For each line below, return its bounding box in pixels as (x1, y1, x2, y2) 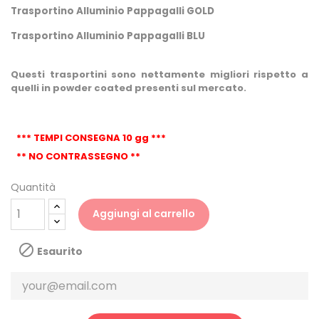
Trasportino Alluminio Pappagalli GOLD (11, 4, 214, 19)
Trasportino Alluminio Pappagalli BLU (11, 29, 205, 43)
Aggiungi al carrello (93, 206, 195, 221)
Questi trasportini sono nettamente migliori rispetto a (11, 68, 308, 82)
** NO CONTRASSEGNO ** (16, 149, 140, 163)
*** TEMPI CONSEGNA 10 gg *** (16, 131, 166, 145)
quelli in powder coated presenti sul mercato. (11, 81, 246, 95)
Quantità (11, 179, 56, 194)
